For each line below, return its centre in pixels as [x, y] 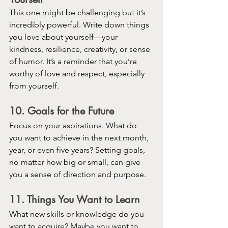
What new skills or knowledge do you [78, 214]
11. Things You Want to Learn [75, 199]
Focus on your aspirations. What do [74, 125]
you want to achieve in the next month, [80, 137]
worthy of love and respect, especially [78, 73]
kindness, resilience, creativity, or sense [81, 49]
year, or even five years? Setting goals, [78, 150]
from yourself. [34, 85]
